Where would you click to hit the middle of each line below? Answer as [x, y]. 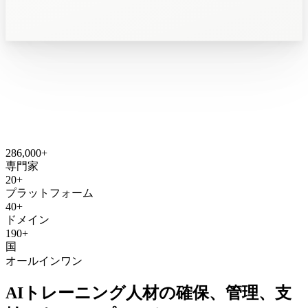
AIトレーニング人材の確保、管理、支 [148, 293]
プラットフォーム [49, 192]
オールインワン [44, 261]
